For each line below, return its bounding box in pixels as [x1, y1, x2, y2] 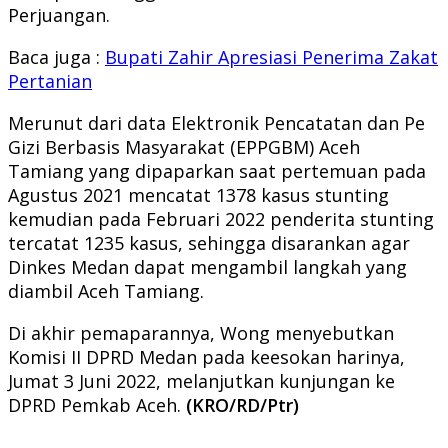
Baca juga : [8, 44, 105, 69]
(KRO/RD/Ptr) [186, 392, 299, 417]
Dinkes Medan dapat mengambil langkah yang [8, 254, 407, 279]
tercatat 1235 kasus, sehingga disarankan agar [8, 230, 410, 255]
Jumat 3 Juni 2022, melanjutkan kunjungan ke [8, 368, 395, 393]
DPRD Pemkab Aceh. [8, 392, 186, 417]
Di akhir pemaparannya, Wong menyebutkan [8, 320, 394, 345]
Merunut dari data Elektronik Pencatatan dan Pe [8, 110, 425, 135]
